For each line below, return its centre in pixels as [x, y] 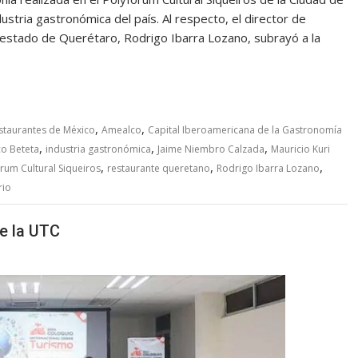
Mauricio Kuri [300, 149]
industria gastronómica [98, 149]
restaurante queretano [159, 168]
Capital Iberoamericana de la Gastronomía [245, 129]
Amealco [121, 129]
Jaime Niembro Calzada [211, 149]
